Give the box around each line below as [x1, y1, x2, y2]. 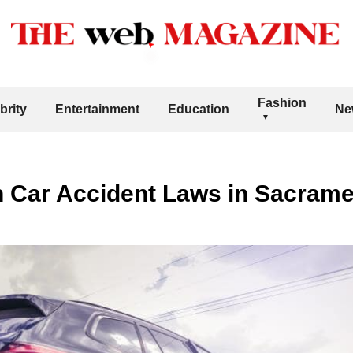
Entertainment [55, 102, 139, 116]
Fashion [258, 95, 307, 110]
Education [168, 102, 229, 116]
